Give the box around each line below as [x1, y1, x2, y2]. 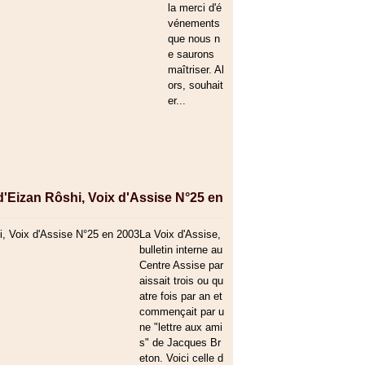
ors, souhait [168, 79, 223, 91]
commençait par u [139, 306, 224, 318]
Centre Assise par [139, 259, 223, 271]
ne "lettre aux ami [139, 321, 222, 333]
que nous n [168, 33, 220, 45]
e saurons [168, 48, 214, 60]
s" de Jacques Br [139, 336, 221, 349]
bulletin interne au [139, 244, 222, 256]
